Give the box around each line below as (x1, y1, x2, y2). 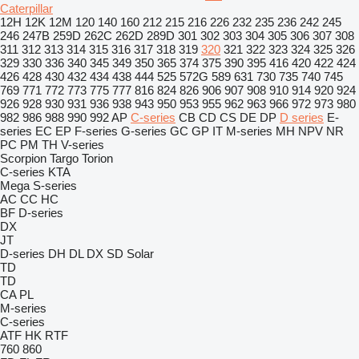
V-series (61, 138, 104, 151)
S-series (33, 179, 77, 192)
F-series (75, 124, 118, 138)
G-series (121, 124, 167, 138)
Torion (82, 151, 113, 165)
